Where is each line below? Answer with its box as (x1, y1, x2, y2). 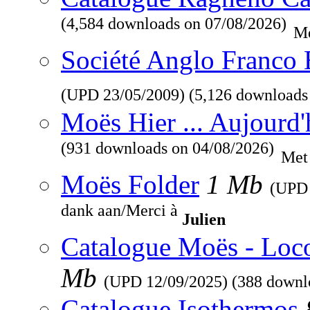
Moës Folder (61, 170, 199, 200)
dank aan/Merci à (61, 201, 182, 231)
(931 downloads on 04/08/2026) (61, 138, 274, 169)
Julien (182, 210, 226, 229)
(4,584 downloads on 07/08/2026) (61, 14, 286, 44)
